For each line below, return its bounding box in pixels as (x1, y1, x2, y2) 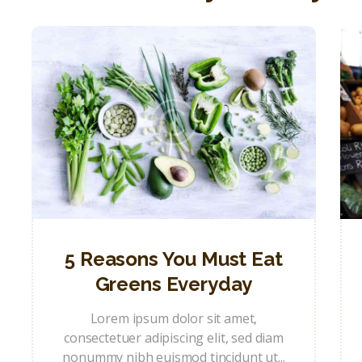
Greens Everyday (95, 271, 253, 296)
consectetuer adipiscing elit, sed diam (63, 328, 284, 347)
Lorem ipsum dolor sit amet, (90, 309, 258, 327)
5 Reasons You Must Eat (65, 246, 283, 271)
